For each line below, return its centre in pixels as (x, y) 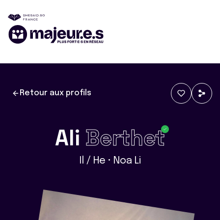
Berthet (125, 138)
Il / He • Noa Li (110, 161)
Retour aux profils (55, 93)
